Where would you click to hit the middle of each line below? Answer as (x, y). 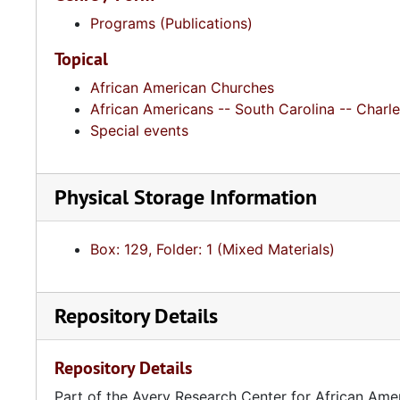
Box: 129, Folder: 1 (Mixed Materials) (212, 249)
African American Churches (182, 87)
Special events (139, 130)
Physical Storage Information (186, 197)
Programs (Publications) (171, 23)
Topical (81, 59)
